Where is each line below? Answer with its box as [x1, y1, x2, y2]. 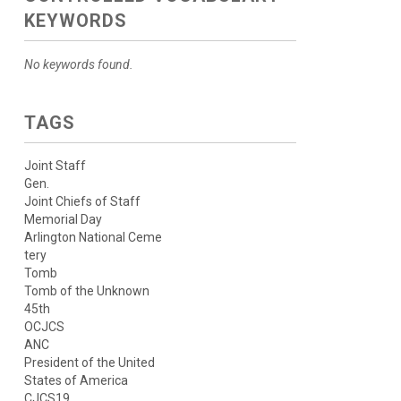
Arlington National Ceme [23, 230, 162, 245]
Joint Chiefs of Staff [23, 194, 141, 209]
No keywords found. [23, 57, 133, 73]
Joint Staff [23, 158, 86, 174]
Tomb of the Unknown [23, 284, 149, 299]
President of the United [23, 355, 155, 371]
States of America [23, 373, 128, 388]
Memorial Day [23, 212, 102, 227]
